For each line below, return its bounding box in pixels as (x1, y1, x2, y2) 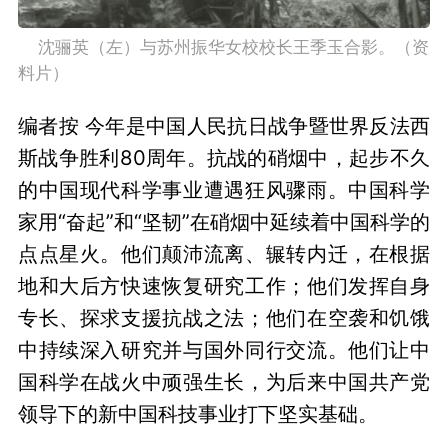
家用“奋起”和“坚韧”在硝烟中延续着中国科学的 (17, 208, 431, 234)
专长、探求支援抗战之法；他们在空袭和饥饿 (17, 304, 431, 330)
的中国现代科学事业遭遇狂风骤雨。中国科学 (17, 176, 431, 202)
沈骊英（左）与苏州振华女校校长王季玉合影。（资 (17, 36, 38, 57)
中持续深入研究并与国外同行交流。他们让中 (17, 336, 431, 362)
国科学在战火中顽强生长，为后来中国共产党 (17, 368, 431, 394)
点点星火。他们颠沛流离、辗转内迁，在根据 (17, 240, 431, 266)
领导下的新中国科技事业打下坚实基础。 (17, 400, 378, 426)
